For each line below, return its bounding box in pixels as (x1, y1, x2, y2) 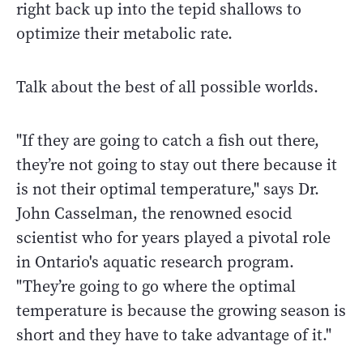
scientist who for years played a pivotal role (16, 227, 331, 250)
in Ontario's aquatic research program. (16, 251, 294, 274)
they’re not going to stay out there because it (16, 154, 337, 177)
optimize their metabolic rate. (16, 23, 233, 45)
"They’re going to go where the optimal (16, 275, 296, 298)
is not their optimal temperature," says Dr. (16, 178, 319, 201)
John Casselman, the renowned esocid (16, 203, 292, 225)
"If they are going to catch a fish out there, (16, 130, 319, 152)
